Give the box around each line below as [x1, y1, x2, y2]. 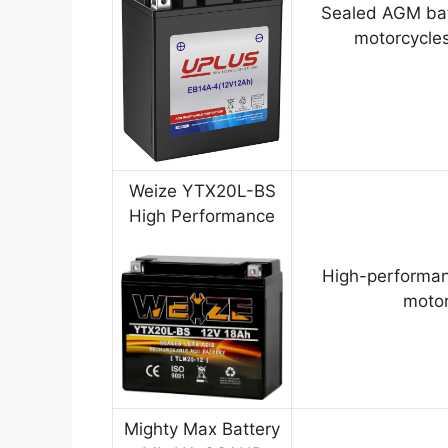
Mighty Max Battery [124, 419, 280, 440]
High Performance [129, 206, 275, 227]
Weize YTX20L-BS [128, 181, 276, 202]
